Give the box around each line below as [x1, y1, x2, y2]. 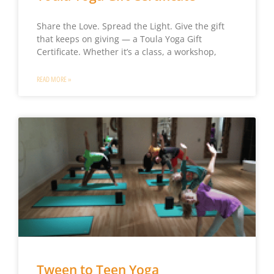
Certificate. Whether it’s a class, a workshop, [36, 46, 217, 58]
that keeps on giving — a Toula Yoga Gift [36, 33, 202, 45]
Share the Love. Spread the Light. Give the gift [36, 20, 224, 32]
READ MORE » [36, 75, 72, 84]
